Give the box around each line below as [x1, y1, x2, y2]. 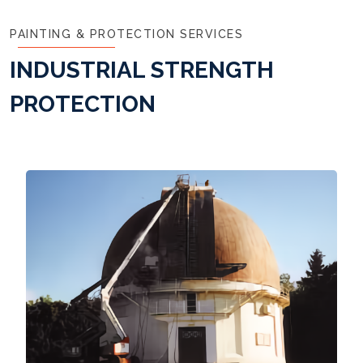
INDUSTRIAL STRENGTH [10, 57, 274, 83]
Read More [135, 146, 228, 166]
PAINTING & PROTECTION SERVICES [10, 28, 243, 41]
